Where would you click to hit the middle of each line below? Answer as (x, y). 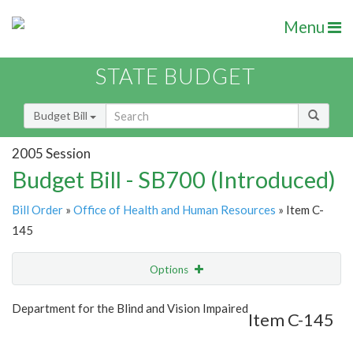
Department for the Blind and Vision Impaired (130, 308)
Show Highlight (128, 301)
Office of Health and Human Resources (175, 210)
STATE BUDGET (175, 76)
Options (170, 270)
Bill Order (37, 210)
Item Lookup (47, 335)
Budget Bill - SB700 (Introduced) (174, 180)
